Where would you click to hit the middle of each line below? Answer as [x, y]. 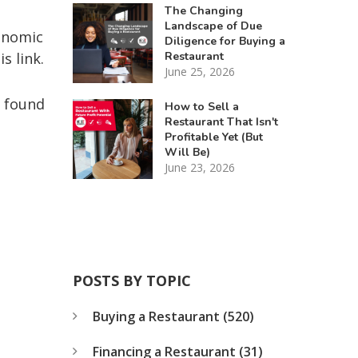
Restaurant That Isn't [221, 121]
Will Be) [187, 152]
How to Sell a [201, 106]
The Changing [203, 10]
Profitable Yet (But [213, 137]
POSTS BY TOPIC [131, 280]
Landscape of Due [213, 26]
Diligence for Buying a [225, 41]
